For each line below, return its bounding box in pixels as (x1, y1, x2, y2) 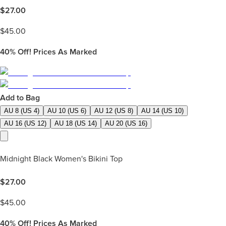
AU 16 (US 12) (4, 119, 46, 127)
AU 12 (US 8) (94, 106, 133, 115)
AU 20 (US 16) (105, 119, 147, 127)
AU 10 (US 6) (47, 106, 86, 115)
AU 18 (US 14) (54, 119, 97, 127)
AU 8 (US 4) (4, 106, 39, 115)
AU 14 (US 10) (141, 106, 184, 115)
